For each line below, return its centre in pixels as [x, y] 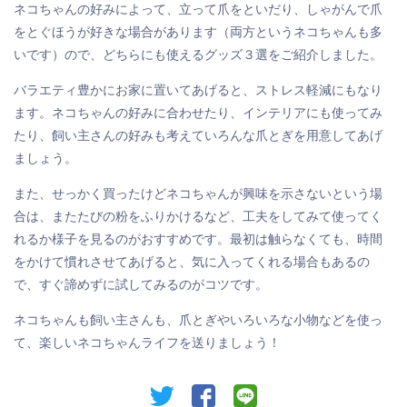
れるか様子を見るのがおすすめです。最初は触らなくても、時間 [198, 239]
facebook [241, 392]
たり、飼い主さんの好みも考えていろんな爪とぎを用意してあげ [198, 135]
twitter [193, 392]
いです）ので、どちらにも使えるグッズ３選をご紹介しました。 [198, 55]
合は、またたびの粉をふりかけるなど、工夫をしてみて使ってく [198, 216]
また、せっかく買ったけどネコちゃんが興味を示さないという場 [198, 194]
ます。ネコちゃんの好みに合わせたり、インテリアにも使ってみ [198, 113]
